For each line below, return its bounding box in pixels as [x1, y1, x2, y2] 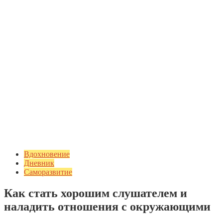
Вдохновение [24, 150, 70, 158]
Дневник [24, 159, 54, 167]
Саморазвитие [24, 168, 72, 176]
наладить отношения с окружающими [4, 200, 211, 213]
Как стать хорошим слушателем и [4, 186, 187, 200]
